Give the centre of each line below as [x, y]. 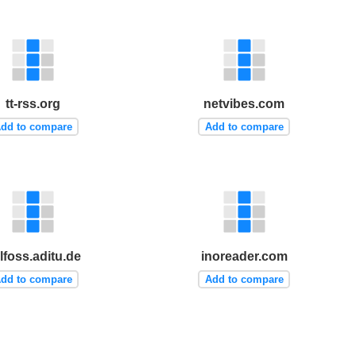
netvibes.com [244, 104]
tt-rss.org [33, 104]
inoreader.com [244, 256]
